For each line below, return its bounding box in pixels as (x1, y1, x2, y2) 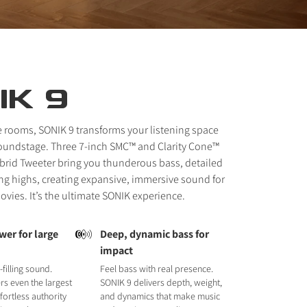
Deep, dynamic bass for (99, 227, 209, 241)
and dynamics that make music (99, 290, 220, 302)
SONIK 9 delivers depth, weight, (99, 276, 222, 288)
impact (99, 243, 133, 258)
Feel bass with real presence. (99, 262, 213, 275)
